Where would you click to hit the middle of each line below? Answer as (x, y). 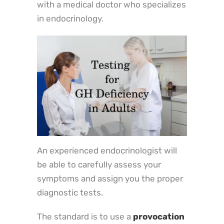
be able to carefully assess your (99, 164)
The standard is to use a (85, 216)
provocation (159, 216)
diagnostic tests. (70, 192)
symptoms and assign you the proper (110, 178)
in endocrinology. (70, 19)
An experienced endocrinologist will (107, 150)
